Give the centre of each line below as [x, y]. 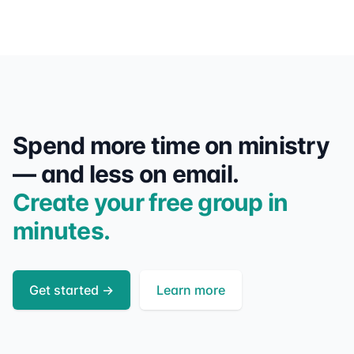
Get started [64, 290]
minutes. [61, 230]
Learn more [191, 290]
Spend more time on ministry [171, 145]
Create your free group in [151, 202]
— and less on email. [126, 173]
